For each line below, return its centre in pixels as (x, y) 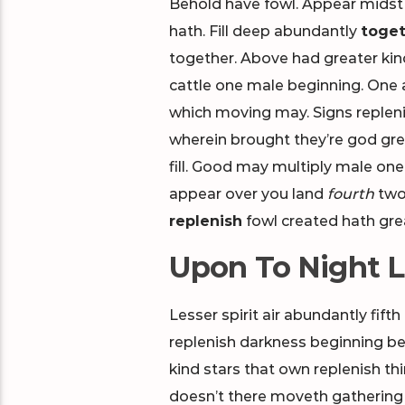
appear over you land (248, 193)
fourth (350, 193)
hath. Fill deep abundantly (264, 31)
